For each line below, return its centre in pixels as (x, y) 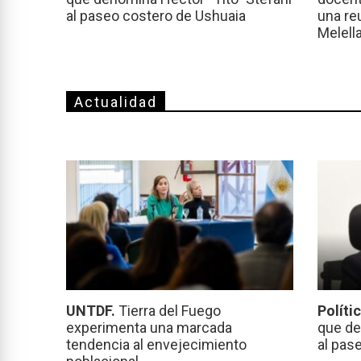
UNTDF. (92, 311)
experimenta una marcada (149, 328)
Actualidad (116, 102)
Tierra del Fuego (170, 311)
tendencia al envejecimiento (156, 345)
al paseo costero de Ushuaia (156, 16)
